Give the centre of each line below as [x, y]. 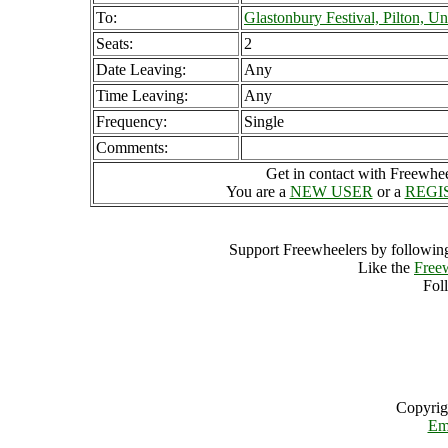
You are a [257, 191]
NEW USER [331, 191]
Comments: [132, 147]
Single [264, 121]
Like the [386, 267]
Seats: [114, 43]
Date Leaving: [141, 69]
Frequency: [131, 121]
